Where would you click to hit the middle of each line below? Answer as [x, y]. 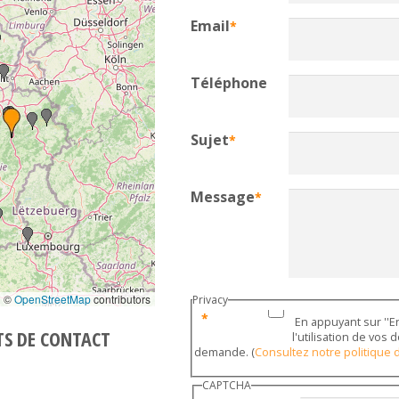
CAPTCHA [227, 385]
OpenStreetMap [53, 299]
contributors [121, 299]
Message [223, 197]
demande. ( [224, 352]
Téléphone [229, 83]
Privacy [210, 300]
